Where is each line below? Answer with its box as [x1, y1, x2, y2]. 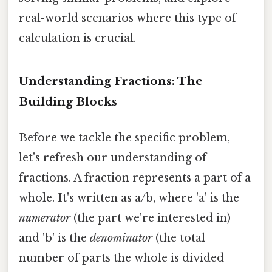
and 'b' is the [19, 231, 90, 245]
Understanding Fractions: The [19, 73, 203, 88]
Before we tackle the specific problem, [19, 131, 230, 144]
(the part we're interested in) [70, 211, 231, 225]
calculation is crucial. [19, 31, 136, 45]
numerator [19, 211, 70, 225]
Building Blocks [19, 94, 117, 109]
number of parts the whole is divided [19, 251, 224, 265]
